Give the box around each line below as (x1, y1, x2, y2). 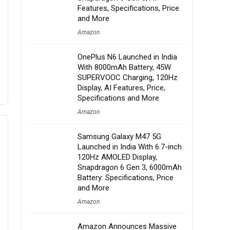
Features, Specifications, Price (78, 4, 179, 13)
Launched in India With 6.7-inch (78, 142, 182, 151)
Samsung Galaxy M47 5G (78, 132, 161, 141)
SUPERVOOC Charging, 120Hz (78, 73, 178, 82)
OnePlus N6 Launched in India (78, 52, 177, 62)
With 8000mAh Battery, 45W (78, 63, 171, 72)
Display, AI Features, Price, (78, 83, 165, 92)
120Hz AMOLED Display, (78, 152, 157, 162)
